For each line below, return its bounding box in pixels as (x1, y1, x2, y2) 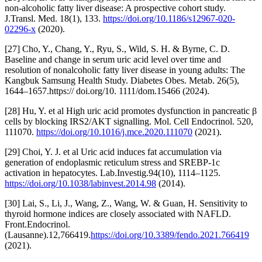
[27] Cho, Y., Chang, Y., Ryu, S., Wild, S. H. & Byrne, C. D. (5, 43, 230, 54)
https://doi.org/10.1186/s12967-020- (103, 13, 235, 23)
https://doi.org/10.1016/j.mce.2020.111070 (36, 126, 192, 137)
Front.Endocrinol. (5, 219, 70, 229)
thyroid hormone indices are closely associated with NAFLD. (5, 208, 231, 219)
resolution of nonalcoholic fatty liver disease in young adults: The (5, 64, 245, 75)
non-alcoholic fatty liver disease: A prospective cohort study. (5, 2, 226, 13)
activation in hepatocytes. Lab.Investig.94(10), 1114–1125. (5, 167, 220, 178)
